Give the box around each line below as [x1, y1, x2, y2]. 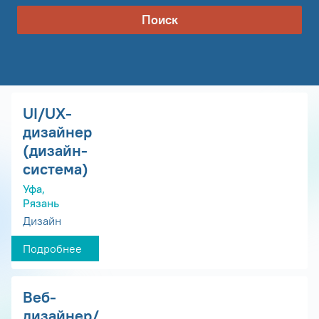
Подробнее [23, 241, 82, 256]
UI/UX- [23, 103, 72, 124]
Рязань [23, 196, 59, 211]
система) [23, 159, 88, 179]
